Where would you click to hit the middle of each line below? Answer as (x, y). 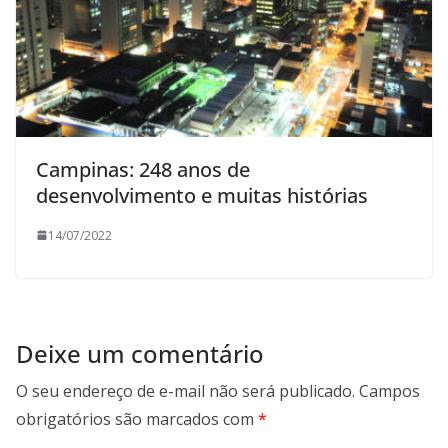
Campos (389, 390)
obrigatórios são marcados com (137, 418)
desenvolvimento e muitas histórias (202, 195)
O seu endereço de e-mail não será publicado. (185, 390)
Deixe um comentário (140, 353)
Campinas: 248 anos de (143, 169)
